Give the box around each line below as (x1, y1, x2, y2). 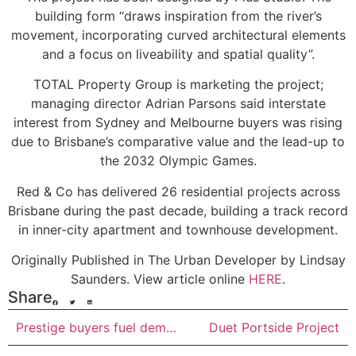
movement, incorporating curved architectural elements (10, 26, 346, 43)
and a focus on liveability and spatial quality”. (41, 45, 315, 62)
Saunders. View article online (71, 271, 249, 288)
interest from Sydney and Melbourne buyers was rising (14, 114, 342, 131)
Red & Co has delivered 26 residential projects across (16, 183, 340, 199)
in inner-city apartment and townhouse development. (18, 221, 338, 238)
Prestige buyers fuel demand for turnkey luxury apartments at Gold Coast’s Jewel (166, 319, 176, 336)
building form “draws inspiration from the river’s (34, 7, 322, 24)
